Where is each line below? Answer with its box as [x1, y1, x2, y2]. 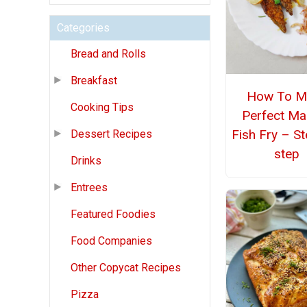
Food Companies [71, 234, 152, 248]
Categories [57, 21, 110, 35]
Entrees [71, 181, 108, 195]
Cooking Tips [71, 101, 134, 114]
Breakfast [71, 74, 117, 88]
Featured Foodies [71, 208, 156, 221]
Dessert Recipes [71, 127, 152, 141]
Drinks [71, 154, 101, 168]
